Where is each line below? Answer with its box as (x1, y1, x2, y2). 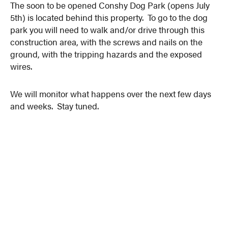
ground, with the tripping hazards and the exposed (10, 48, 203, 61)
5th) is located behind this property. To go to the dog (10, 11, 208, 24)
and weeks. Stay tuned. (10, 99, 99, 112)
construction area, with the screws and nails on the (10, 36, 203, 48)
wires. (10, 60, 33, 73)
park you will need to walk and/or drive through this (10, 23, 205, 36)
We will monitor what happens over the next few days (10, 87, 212, 100)
